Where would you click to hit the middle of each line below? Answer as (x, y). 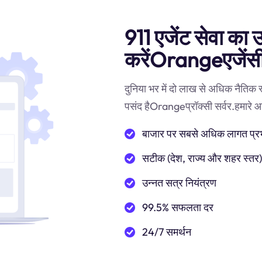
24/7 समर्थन (167, 232)
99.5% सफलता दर (178, 207)
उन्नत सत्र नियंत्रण (179, 183)
